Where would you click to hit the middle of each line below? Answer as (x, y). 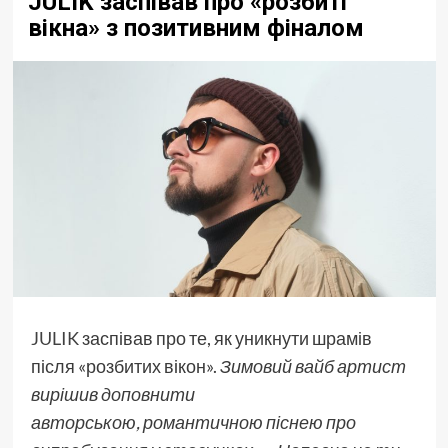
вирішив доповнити (112, 393)
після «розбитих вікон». (125, 365)
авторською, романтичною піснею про (193, 421)
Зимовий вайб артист (312, 365)
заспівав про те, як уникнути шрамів (225, 337)
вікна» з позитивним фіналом (195, 28)
